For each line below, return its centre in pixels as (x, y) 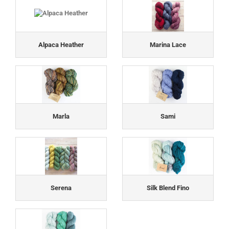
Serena (61, 188)
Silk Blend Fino (168, 188)
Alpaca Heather (61, 44)
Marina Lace (168, 44)
